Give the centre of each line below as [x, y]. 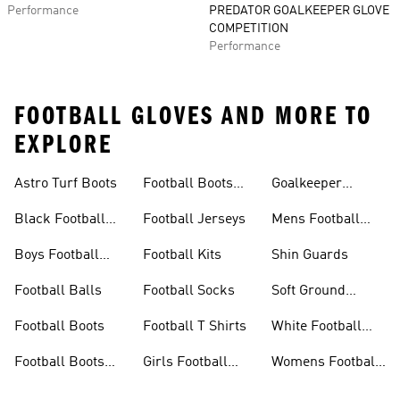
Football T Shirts [195, 327]
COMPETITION [249, 29]
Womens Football [325, 362]
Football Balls [58, 291]
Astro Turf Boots [66, 184]
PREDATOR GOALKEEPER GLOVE [299, 11]
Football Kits [182, 255]
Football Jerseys [194, 220]
